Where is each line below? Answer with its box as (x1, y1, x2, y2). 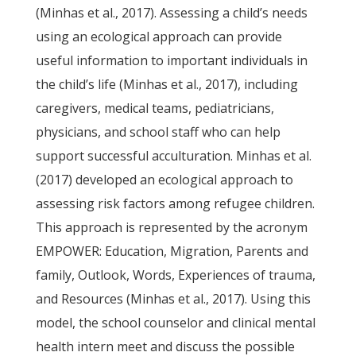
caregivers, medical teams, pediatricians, (35, 99, 274, 117)
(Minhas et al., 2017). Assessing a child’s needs (35, 4, 308, 21)
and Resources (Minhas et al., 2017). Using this (35, 290, 311, 308)
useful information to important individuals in (35, 52, 308, 69)
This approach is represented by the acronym (35, 219, 308, 236)
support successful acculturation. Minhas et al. (35, 147, 311, 164)
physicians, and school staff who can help (35, 123, 281, 141)
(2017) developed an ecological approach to (35, 171, 293, 188)
